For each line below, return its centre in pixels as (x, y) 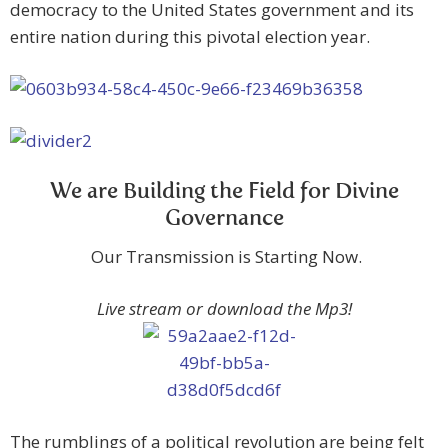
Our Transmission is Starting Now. (224, 257)
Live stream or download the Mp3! (224, 309)
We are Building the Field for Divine (224, 192)
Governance (224, 219)
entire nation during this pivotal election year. (190, 37)
